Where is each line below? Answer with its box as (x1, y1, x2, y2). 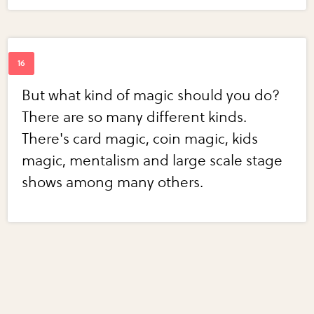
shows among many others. (22, 174, 204, 192)
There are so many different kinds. (22, 109, 247, 127)
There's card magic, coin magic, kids (22, 130, 259, 149)
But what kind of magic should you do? (22, 87, 280, 105)
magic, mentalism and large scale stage (22, 152, 283, 170)
